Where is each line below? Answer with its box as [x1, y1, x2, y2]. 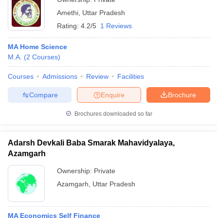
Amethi [57, 9, 78, 17]
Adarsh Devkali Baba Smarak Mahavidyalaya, [8, 139, 175, 147]
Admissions [42, 73, 77, 80]
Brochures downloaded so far [73, 110, 152, 117]
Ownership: [57, 167, 94, 175]
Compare [29, 91, 58, 99]
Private [94, 167, 115, 175]
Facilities [117, 73, 144, 80]
